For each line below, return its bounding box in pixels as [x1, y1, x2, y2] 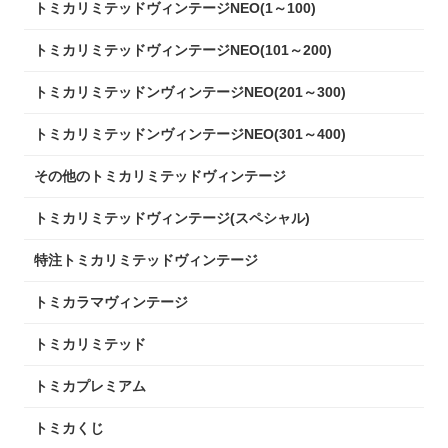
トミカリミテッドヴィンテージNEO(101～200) [34, 41, 333, 58]
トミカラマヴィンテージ [34, 293, 189, 310]
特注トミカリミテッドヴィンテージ [34, 251, 259, 268]
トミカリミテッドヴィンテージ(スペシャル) [34, 209, 311, 226]
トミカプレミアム [34, 377, 147, 394]
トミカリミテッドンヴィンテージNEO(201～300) [34, 83, 347, 100]
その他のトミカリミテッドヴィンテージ [34, 167, 287, 184]
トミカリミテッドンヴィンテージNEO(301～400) [34, 125, 347, 142]
